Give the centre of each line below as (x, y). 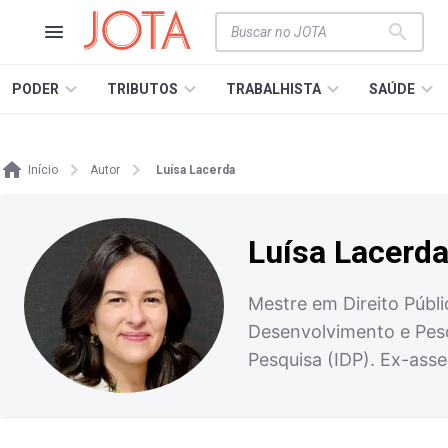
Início (43, 170)
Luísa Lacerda (195, 170)
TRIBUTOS (142, 89)
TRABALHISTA (273, 89)
